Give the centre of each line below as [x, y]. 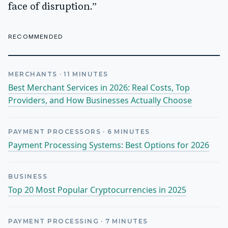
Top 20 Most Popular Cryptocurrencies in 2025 [97, 190]
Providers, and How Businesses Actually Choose [100, 101]
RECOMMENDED [36, 36]
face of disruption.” [52, 7]
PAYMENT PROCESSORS [54, 132]
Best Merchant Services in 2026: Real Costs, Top [99, 88]
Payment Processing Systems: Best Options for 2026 [109, 145]
